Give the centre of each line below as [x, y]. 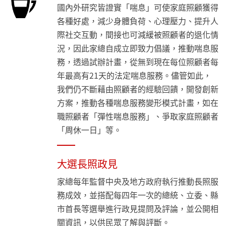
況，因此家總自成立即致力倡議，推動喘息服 [138, 48]
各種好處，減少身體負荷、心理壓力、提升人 [138, 21]
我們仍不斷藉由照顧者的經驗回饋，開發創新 [138, 89]
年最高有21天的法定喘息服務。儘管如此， [134, 75]
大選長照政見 [88, 164]
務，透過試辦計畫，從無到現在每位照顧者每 [138, 62]
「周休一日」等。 [90, 130]
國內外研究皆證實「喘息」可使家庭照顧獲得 [138, 7]
